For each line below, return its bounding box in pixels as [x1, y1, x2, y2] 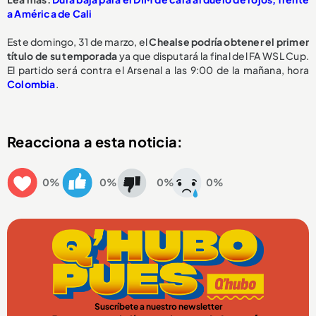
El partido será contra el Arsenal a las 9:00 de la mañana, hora [7, 63, 309, 76]
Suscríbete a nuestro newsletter [94, 300, 222, 312]
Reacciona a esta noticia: [7, 132, 183, 150]
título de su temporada [7, 49, 118, 62]
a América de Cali [7, 6, 92, 20]
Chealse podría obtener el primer [149, 35, 309, 48]
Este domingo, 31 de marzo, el [7, 35, 150, 48]
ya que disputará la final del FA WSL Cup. [117, 49, 309, 62]
